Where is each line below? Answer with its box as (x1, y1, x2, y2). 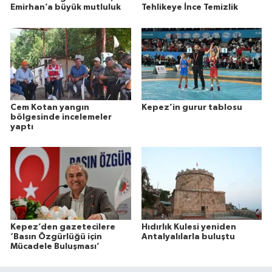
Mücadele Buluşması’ (10, 242, 100, 251)
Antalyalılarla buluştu (141, 232, 235, 241)
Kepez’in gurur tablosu (141, 103, 242, 112)
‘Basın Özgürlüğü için (10, 232, 102, 241)
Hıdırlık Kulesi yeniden (141, 222, 236, 231)
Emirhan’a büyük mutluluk (10, 3, 121, 12)
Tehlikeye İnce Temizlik (141, 3, 238, 12)
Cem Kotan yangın (10, 103, 89, 112)
